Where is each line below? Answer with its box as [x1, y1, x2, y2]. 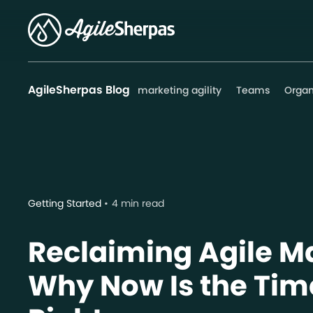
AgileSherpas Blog [28, 82, 130, 98]
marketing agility [137, 83, 221, 97]
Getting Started [28, 196, 101, 211]
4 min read [112, 196, 164, 211]
